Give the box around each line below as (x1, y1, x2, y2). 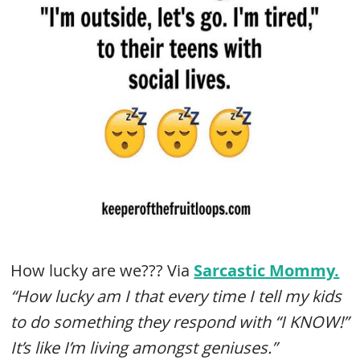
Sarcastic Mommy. (194, 260, 340, 281)
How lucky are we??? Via (10, 260, 194, 281)
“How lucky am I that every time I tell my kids (10, 285, 342, 307)
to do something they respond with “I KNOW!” (10, 311, 350, 333)
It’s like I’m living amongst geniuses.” (10, 337, 278, 358)
